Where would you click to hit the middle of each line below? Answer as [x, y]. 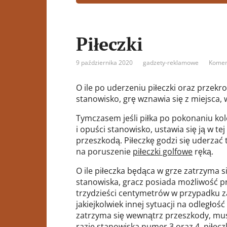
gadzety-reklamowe [171, 62]
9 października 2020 [104, 62]
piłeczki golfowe [163, 151]
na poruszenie [104, 151]
